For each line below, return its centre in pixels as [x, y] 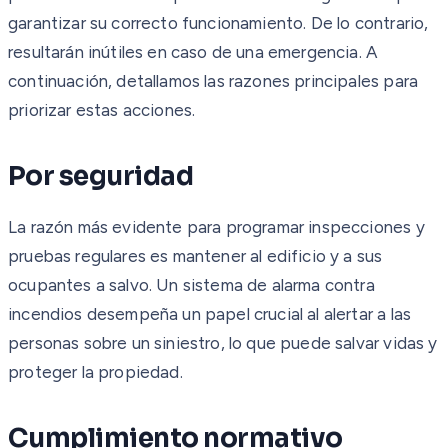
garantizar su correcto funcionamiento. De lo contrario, [218, 22]
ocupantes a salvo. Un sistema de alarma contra [191, 284]
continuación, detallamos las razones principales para [213, 80]
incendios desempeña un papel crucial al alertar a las [210, 313]
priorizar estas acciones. [102, 109]
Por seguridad [101, 176]
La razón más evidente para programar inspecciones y [216, 226]
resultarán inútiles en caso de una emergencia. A [193, 51]
